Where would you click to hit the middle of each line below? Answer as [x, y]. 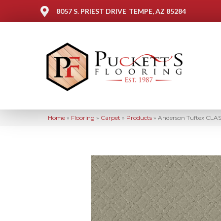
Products [139, 117]
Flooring [83, 117]
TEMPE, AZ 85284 [157, 11]
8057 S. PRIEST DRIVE [91, 11]
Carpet [110, 117]
